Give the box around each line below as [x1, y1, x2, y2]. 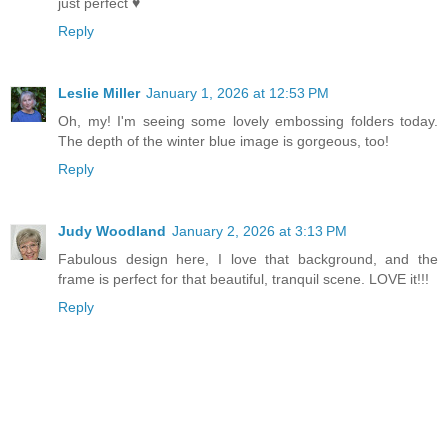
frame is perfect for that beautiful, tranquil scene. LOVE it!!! [58, 270, 429, 287]
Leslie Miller [58, 84, 140, 101]
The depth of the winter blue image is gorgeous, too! [58, 132, 389, 149]
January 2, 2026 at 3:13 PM [172, 222, 347, 239]
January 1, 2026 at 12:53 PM [146, 84, 329, 101]
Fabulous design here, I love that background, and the [58, 250, 438, 267]
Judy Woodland [58, 222, 166, 239]
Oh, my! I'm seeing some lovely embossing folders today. [58, 112, 438, 129]
